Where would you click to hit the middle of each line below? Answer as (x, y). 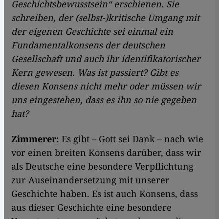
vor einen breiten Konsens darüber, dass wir (106, 152)
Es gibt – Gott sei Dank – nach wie (132, 139)
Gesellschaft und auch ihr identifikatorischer (106, 58)
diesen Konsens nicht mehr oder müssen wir (106, 86)
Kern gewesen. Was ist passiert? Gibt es (95, 72)
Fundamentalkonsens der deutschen (88, 45)
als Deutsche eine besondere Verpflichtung (102, 166)
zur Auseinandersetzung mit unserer (90, 180)
